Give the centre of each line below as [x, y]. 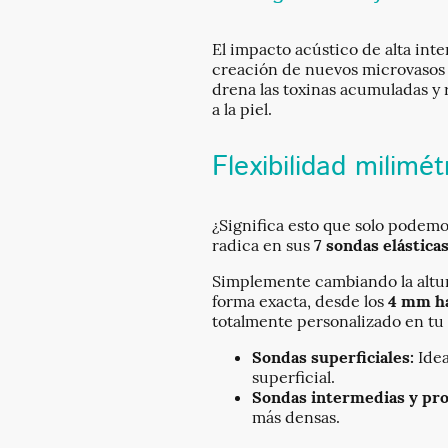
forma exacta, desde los [300, 300]
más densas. [296, 416]
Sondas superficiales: [333, 356]
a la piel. [242, 108]
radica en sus [263, 244]
